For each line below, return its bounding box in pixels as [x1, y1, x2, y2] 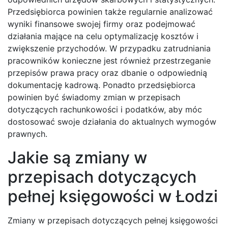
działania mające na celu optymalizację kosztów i [8, 31, 198, 42]
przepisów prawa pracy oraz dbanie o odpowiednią [8, 68, 207, 78]
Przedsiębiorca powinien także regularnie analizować [8, 7, 213, 17]
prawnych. [8, 129, 47, 139]
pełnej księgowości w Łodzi [8, 186, 218, 207]
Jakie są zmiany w [8, 148, 147, 168]
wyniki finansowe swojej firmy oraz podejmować [8, 19, 195, 30]
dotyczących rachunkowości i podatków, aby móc [8, 104, 202, 115]
